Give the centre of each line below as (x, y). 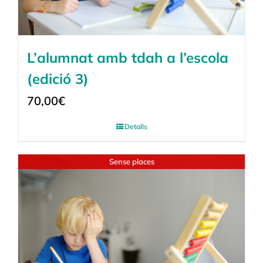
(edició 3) (58, 78)
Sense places (131, 161)
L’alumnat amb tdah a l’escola (128, 57)
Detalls (136, 126)
